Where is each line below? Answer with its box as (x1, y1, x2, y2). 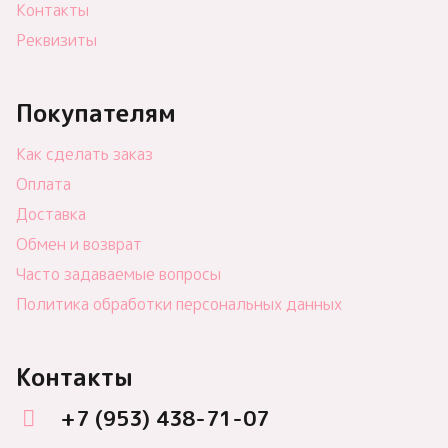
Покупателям (16, 96, 176, 131)
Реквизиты (16, 29, 97, 52)
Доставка (16, 203, 86, 226)
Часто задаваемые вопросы (16, 263, 221, 286)
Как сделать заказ (16, 143, 153, 166)
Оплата (16, 173, 71, 196)
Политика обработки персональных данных (16, 293, 342, 316)
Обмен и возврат (16, 233, 142, 256)
